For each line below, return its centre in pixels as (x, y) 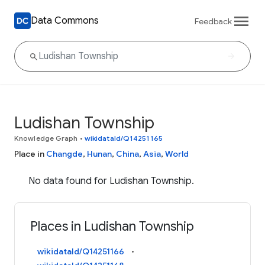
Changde (64, 154)
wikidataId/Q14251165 (123, 138)
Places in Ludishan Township (112, 227)
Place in (30, 154)
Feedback (213, 21)
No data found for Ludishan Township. (111, 181)
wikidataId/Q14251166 (81, 252)
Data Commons (65, 20)
